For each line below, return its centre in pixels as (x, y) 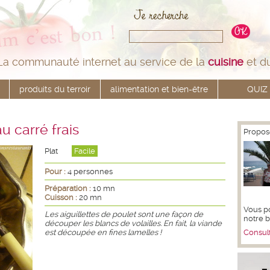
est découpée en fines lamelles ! (103, 232)
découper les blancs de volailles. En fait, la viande (133, 223)
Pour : (56, 171)
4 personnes (90, 171)
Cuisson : (62, 197)
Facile (85, 151)
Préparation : (69, 188)
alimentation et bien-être (159, 89)
